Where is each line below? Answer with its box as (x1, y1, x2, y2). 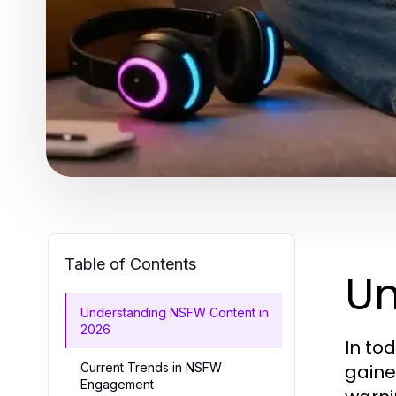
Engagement (80, 377, 154, 392)
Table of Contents (65, 255, 196, 273)
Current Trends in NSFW (80, 360, 222, 375)
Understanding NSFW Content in (80, 305, 269, 320)
